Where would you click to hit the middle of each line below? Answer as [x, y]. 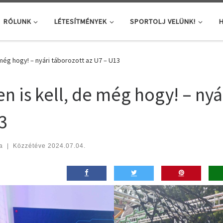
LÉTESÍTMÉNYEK [80, 21]
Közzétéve [30, 146]
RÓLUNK [17, 21]
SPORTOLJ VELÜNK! [163, 21]
